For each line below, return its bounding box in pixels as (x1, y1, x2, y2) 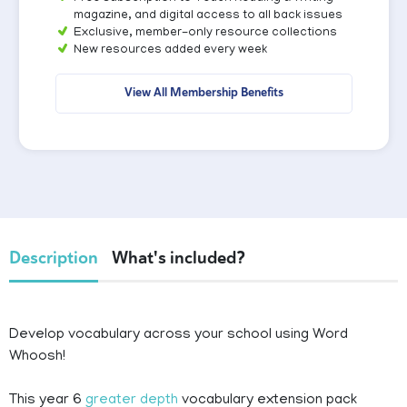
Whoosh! (9, 349, 65, 366)
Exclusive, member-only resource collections (73, 26, 337, 41)
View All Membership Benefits (124, 84, 283, 101)
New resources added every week (73, 44, 267, 58)
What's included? (112, 247, 245, 270)
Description (9, 247, 98, 270)
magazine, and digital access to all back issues (73, 9, 342, 24)
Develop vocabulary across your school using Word (9, 327, 348, 344)
